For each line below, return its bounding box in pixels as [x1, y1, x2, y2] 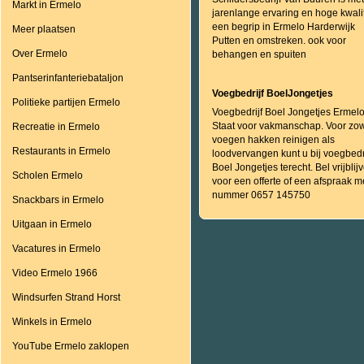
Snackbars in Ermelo [12, 194, 104, 206]
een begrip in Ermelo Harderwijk [212, 21, 355, 32]
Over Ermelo [12, 48, 67, 59]
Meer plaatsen [12, 24, 76, 35]
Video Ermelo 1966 [12, 267, 97, 279]
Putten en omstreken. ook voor [212, 35, 346, 46]
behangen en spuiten [212, 49, 306, 60]
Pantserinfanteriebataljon [12, 72, 123, 84]
